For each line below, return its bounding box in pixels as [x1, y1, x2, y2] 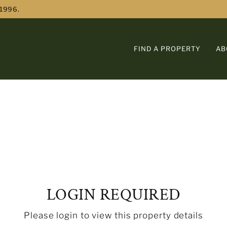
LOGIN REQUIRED [46, 184, 181, 205]
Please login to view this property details [24, 210, 203, 220]
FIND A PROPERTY [134, 45, 201, 53]
